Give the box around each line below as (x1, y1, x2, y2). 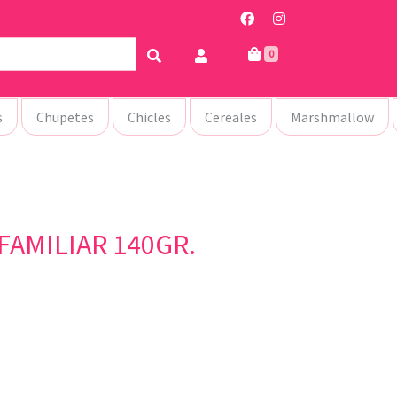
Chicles (128, 108, 171, 126)
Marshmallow (291, 108, 374, 126)
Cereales (205, 108, 257, 126)
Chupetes (36, 108, 94, 126)
